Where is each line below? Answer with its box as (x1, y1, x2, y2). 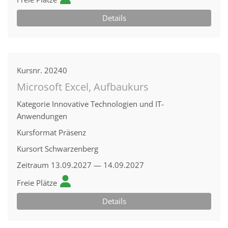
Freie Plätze (17, 178, 57, 188)
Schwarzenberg (45, 144, 98, 154)
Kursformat (17, 127, 56, 137)
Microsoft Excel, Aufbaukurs (17, 80, 149, 94)
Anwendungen (17, 111, 67, 121)
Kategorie (17, 99, 50, 109)
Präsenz (59, 127, 86, 137)
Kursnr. (17, 65, 42, 75)
